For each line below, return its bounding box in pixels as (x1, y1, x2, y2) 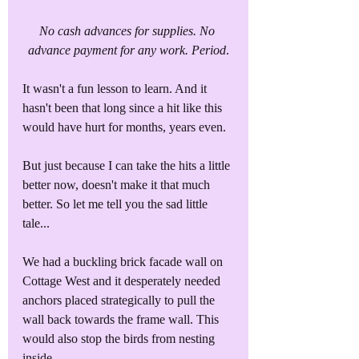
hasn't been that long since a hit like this (22, 100, 225, 115)
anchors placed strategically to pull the (22, 292, 218, 307)
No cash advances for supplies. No (38, 23, 218, 38)
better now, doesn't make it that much (22, 177, 213, 192)
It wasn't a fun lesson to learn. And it (22, 81, 210, 95)
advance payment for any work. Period (27, 42, 226, 57)
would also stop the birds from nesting (22, 331, 218, 345)
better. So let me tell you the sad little (22, 196, 211, 211)
